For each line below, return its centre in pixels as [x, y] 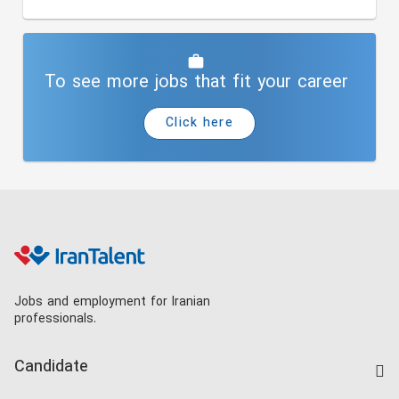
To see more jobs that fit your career [196, 82]
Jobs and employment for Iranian [112, 303]
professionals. [55, 320]
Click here [199, 124]
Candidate [51, 368]
